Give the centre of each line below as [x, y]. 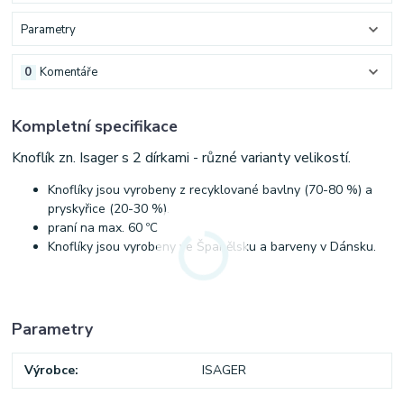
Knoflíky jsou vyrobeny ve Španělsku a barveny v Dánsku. [212, 247]
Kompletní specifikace [95, 127]
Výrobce [50, 371]
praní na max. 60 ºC [103, 228]
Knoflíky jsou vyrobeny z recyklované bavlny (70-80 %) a [211, 190]
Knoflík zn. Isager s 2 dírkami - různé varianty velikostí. [182, 158]
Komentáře [69, 72]
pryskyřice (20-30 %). [109, 209]
